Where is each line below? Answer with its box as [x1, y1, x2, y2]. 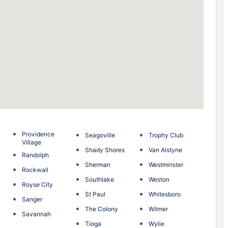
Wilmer [148, 205, 168, 213]
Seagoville [85, 131, 116, 139]
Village [21, 138, 41, 146]
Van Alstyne [148, 146, 182, 154]
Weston [148, 175, 169, 183]
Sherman [85, 160, 111, 168]
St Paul [85, 190, 106, 198]
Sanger [21, 195, 42, 203]
